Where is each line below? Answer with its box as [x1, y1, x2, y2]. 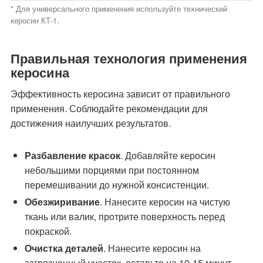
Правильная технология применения [11, 49, 247, 68]
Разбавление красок [25, 149, 120, 162]
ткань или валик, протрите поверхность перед [25, 210, 225, 223]
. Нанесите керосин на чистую [100, 195, 230, 208]
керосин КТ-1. [11, 15, 59, 26]
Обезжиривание [25, 195, 100, 208]
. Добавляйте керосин [120, 149, 215, 162]
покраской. [25, 224, 72, 238]
